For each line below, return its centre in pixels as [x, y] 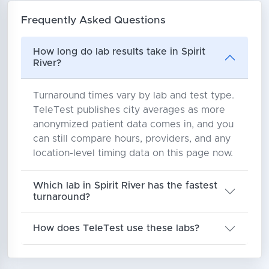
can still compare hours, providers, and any [131, 138]
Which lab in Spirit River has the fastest [125, 185]
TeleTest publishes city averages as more [129, 110]
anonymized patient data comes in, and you [133, 124]
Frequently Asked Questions [93, 20]
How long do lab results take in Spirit [119, 51]
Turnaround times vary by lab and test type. [133, 95]
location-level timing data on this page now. [133, 153]
